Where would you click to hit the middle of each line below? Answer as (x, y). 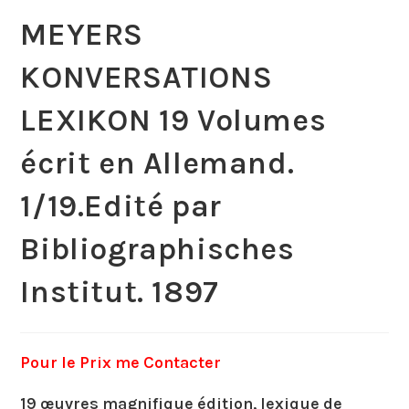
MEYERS (82, 34)
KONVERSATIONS (147, 77)
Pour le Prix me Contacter (123, 362)
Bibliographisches (157, 249)
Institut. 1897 (120, 292)
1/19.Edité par (121, 206)
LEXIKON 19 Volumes (173, 120)
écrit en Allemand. (157, 163)
